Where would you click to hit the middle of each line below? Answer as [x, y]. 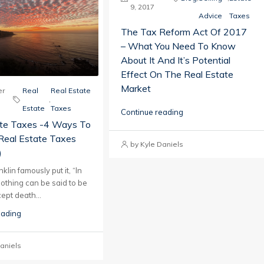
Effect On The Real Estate [177, 75]
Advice [211, 16]
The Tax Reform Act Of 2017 [184, 32]
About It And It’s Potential [176, 60]
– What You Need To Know [179, 46]
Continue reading [152, 112]
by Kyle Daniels [157, 144]
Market [136, 89]
